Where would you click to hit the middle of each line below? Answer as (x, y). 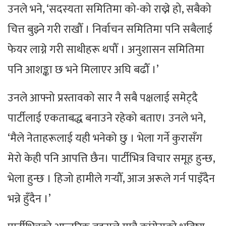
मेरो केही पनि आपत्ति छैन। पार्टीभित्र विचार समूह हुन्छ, (111, 159)
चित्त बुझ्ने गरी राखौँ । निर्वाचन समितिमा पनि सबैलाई (110, 30)
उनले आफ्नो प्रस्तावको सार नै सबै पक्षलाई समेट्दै (103, 98)
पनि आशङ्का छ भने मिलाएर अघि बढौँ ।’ (83, 70)
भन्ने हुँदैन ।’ (29, 199)
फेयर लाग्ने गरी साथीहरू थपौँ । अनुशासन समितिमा (106, 50)
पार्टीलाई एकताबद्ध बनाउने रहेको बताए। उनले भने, (106, 119)
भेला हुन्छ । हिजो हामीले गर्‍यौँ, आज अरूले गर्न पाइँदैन (111, 179)
